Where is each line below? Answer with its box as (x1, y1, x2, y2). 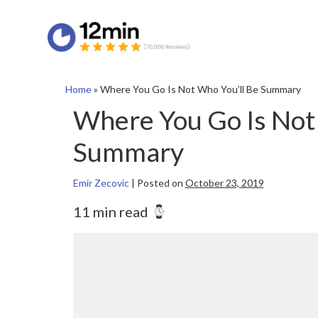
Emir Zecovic (72, 177, 129, 190)
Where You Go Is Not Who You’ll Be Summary (100, 83, 301, 95)
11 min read (72, 203, 151, 221)
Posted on (136, 177, 183, 190)
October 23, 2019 (185, 177, 264, 190)
